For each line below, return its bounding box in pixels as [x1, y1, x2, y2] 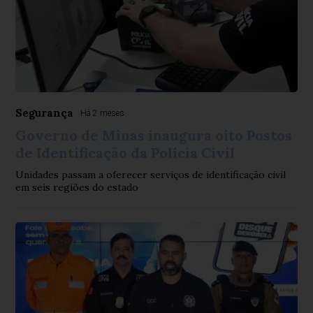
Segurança [15, 106, 74, 119]
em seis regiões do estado [15, 181, 139, 194]
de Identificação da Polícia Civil [15, 144, 235, 161]
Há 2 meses [80, 108, 125, 118]
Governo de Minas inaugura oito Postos [15, 126, 293, 144]
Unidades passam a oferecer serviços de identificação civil [15, 168, 286, 181]
